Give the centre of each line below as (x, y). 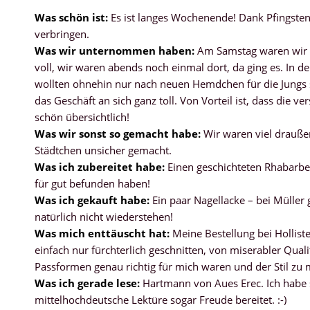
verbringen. (62, 34)
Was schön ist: (71, 17)
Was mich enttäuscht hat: (102, 233)
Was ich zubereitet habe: (100, 166)
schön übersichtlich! (82, 117)
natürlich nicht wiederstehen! (104, 216)
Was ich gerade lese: (87, 283)
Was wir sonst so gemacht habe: (118, 133)
